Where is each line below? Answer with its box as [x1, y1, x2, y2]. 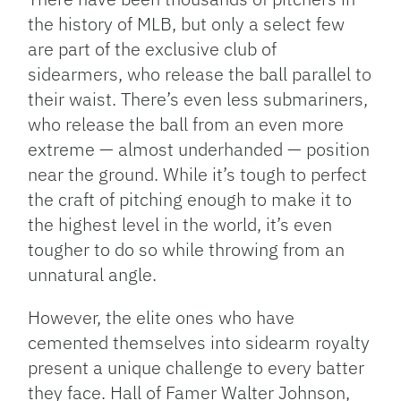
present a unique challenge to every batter [28, 355, 365, 380]
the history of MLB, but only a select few [28, 12, 346, 37]
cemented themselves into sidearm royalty [28, 330, 371, 355]
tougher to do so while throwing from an [28, 237, 346, 262]
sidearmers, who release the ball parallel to [28, 62, 372, 87]
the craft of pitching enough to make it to [28, 187, 353, 212]
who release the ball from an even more [28, 112, 345, 137]
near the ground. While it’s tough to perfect [28, 162, 368, 187]
